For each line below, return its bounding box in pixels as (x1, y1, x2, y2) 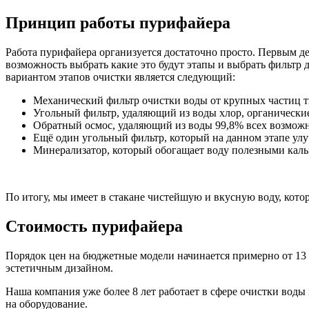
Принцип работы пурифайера (6, 14, 230, 32)
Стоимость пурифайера (6, 217, 183, 236)
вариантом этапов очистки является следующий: (6, 71, 235, 83)
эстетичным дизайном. (6, 262, 113, 275)
